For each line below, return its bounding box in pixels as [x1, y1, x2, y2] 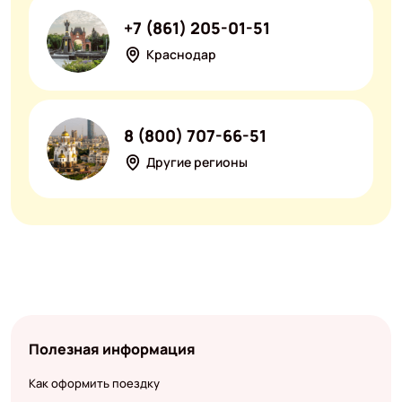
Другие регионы [145, 153, 248, 171]
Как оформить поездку [28, 375, 160, 392]
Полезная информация [28, 339, 196, 360]
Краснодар [145, 46, 216, 64]
